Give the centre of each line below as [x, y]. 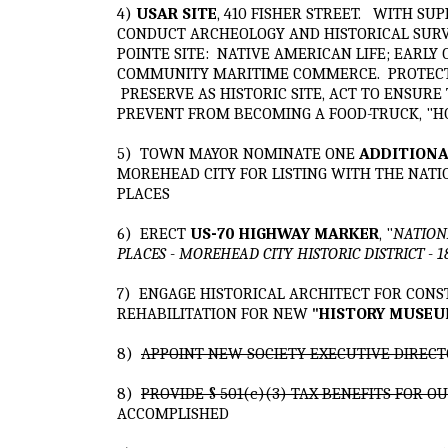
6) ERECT [153, 233]
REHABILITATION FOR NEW [212, 313]
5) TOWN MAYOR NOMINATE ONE [238, 153]
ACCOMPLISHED [173, 413]
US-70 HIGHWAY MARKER [284, 233]
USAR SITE [174, 13]
